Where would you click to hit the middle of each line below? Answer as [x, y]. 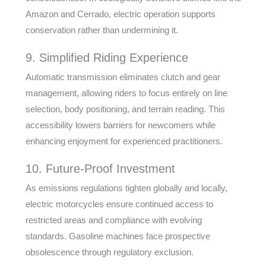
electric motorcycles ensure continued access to [119, 204]
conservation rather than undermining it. [102, 30]
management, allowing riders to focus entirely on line [126, 93]
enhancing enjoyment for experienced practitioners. [124, 141]
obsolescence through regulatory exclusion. [109, 252]
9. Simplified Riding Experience [107, 58]
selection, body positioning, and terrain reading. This [125, 109]
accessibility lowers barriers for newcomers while [120, 125]
